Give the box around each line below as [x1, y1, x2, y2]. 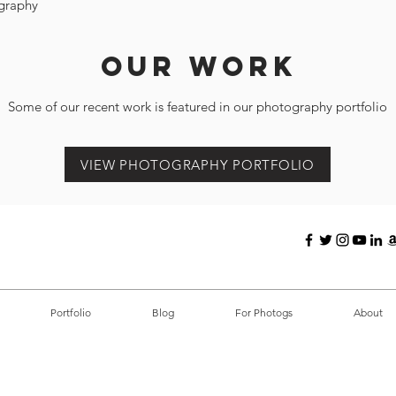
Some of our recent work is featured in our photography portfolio [8, 98, 387, 115]
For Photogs [234, 306, 293, 319]
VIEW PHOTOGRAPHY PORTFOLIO [80, 156, 315, 173]
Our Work [101, 49, 297, 83]
